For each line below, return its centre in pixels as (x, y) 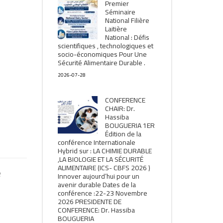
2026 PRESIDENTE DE (89, 202)
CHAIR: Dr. (120, 109)
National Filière (127, 20)
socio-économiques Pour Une (102, 54)
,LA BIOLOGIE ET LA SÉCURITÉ (100, 159)
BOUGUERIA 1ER (130, 125)
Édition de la (123, 134)
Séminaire (120, 12)
